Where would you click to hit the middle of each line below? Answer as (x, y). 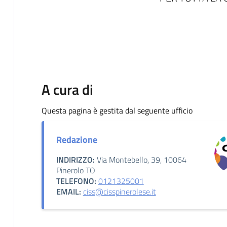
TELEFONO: (76, 181)
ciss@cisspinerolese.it (119, 191)
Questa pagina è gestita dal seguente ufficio (117, 110)
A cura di (67, 89)
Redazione (77, 139)
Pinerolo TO (75, 170)
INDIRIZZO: (75, 159)
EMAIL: (68, 191)
